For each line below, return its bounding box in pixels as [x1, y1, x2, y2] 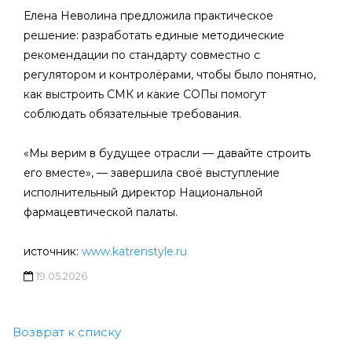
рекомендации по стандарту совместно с [24, 48, 260, 62]
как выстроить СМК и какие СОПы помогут [24, 87, 266, 101]
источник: [24, 244, 82, 258]
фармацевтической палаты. [24, 205, 178, 219]
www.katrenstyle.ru [82, 244, 187, 258]
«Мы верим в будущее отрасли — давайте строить [24, 146, 310, 160]
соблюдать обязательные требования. [24, 107, 241, 121]
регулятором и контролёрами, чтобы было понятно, [24, 68, 316, 82]
